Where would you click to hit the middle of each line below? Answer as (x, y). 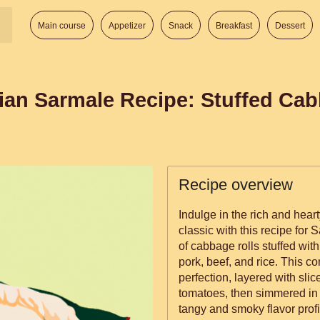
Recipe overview (236, 185)
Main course (62, 26)
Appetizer (127, 26)
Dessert (290, 26)
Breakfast (234, 26)
